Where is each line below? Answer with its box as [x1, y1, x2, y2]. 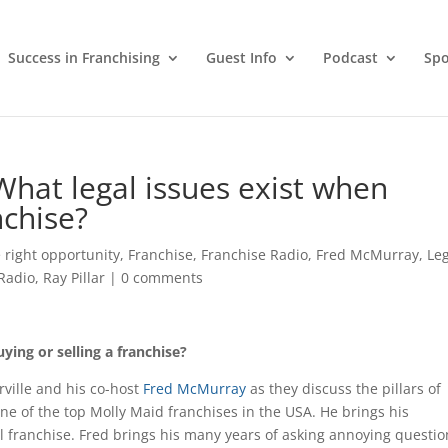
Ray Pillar [43, 268, 106, 287]
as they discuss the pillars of [246, 379, 442, 398]
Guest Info [205, 48, 277, 67]
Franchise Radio [201, 245, 309, 264]
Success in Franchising [7, 48, 160, 67]
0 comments [121, 268, 204, 287]
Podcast [322, 48, 378, 67]
